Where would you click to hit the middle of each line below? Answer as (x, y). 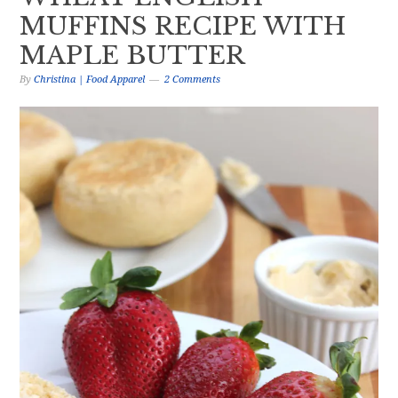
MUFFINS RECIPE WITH (183, 26)
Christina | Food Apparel (90, 80)
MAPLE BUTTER (133, 56)
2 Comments (193, 80)
